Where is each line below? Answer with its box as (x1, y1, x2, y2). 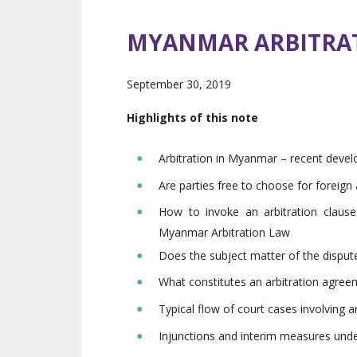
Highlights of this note (127, 110, 258, 126)
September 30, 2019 (127, 76, 231, 92)
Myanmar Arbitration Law (159, 224, 290, 240)
